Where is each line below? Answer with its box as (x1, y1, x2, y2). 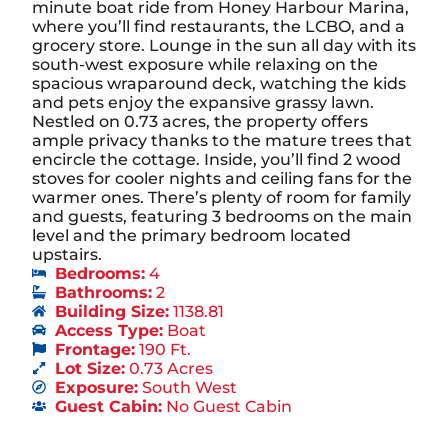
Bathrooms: (54, 282, 152, 302)
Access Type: (54, 320, 163, 340)
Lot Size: (54, 358, 125, 378)
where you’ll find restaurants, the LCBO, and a (32, 16, 405, 36)
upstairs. (32, 244, 102, 264)
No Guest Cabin (161, 396, 292, 416)
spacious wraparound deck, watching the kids (32, 73, 406, 93)
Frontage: (54, 339, 135, 359)
